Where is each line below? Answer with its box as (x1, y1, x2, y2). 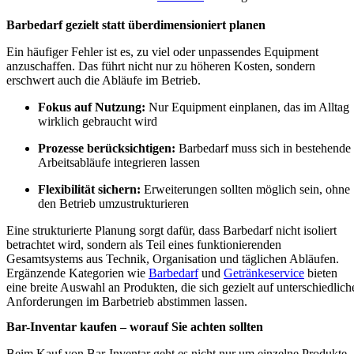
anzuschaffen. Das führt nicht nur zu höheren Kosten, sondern (6, 59, 315, 73)
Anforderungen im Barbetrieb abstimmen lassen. (6, 295, 247, 309)
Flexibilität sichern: (38, 183, 141, 197)
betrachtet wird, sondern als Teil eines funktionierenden (6, 238, 281, 252)
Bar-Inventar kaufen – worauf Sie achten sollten (6, 319, 263, 333)
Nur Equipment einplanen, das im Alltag (145, 100, 349, 115)
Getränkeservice (224, 266, 304, 281)
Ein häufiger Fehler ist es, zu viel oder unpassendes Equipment (6, 45, 318, 59)
